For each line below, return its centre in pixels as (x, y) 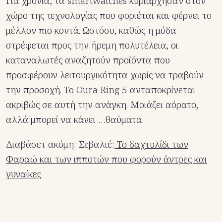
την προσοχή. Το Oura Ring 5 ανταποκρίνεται (101, 90)
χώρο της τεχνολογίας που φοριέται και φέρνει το (109, 16)
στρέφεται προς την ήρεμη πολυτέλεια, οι (92, 45)
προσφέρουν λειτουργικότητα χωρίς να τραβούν (105, 75)
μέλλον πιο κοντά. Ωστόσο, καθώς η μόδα (91, 30)
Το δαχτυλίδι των (151, 144)
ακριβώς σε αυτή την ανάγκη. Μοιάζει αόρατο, (102, 105)
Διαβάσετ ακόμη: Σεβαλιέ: (60, 144)
